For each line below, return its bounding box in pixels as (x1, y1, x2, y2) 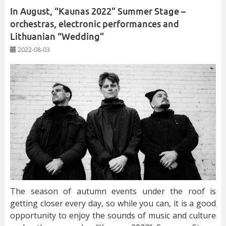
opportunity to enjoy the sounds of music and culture (10, 209, 216, 221)
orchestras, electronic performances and (10, 18, 179, 30)
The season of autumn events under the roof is (10, 185, 216, 197)
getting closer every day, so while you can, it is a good (10, 197, 216, 209)
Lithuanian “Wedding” (10, 31, 104, 43)
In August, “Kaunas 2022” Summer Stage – (10, 6, 186, 18)
